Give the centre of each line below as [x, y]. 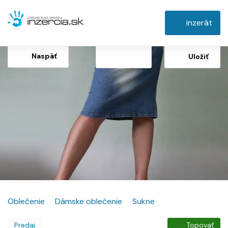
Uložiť [198, 56]
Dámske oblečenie [89, 201]
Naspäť [44, 56]
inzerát [199, 23]
